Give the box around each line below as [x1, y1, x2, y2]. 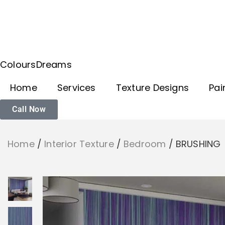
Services [57, 81, 96, 94]
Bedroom [123, 138, 166, 151]
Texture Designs [116, 81, 189, 94]
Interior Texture [44, 138, 114, 151]
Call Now [12, 104, 46, 115]
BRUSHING [175, 138, 221, 151]
